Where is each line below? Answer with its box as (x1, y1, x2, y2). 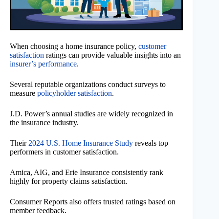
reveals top (133, 138, 168, 147)
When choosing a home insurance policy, (10, 42, 138, 50)
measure (10, 88, 37, 97)
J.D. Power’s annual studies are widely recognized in (10, 109, 173, 118)
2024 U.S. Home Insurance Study (28, 138, 133, 147)
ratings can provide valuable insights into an (44, 50, 181, 59)
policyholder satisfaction (37, 88, 112, 97)
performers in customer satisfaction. (10, 147, 119, 156)
